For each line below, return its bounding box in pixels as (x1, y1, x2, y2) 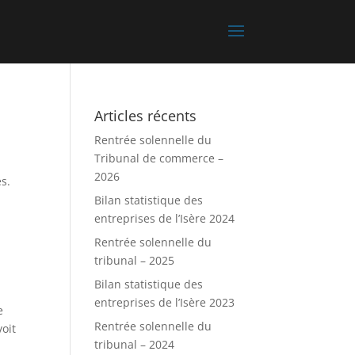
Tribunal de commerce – (94, 151, 224, 166)
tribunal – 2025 (94, 253, 175, 268)
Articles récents (94, 106, 197, 125)
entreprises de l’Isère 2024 (94, 211, 235, 226)
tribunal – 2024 (94, 337, 175, 352)
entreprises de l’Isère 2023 (94, 295, 235, 310)
